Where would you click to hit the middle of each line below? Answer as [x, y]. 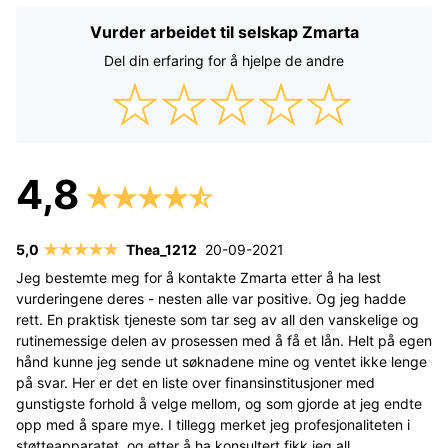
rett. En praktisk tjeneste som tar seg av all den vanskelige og [217, 319]
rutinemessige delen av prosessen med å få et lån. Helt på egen [224, 340]
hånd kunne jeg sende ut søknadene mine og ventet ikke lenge [221, 361]
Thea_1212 [161, 249]
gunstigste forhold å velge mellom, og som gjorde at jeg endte [219, 403]
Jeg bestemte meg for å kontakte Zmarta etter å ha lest [198, 277]
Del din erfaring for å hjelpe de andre [224, 60]
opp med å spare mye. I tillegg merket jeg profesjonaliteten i [213, 424]
